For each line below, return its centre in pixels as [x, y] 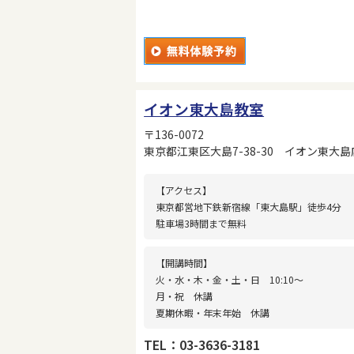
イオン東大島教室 [204, 108]
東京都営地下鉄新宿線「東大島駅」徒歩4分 [249, 206]
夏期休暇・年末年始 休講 [213, 312]
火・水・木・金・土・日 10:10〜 [230, 279]
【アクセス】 [184, 190]
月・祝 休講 [185, 296]
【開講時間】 [185, 262]
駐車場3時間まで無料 [201, 223]
